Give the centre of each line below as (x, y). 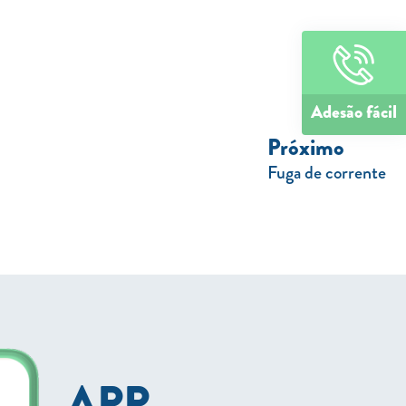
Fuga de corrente (327, 173)
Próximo (306, 148)
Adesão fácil (354, 112)
